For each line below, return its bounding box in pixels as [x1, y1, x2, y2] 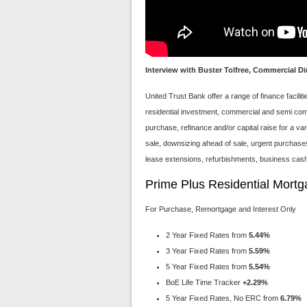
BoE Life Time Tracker [166, 278, 243, 286]
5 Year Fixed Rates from [166, 262, 249, 271]
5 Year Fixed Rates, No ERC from [166, 294, 280, 302]
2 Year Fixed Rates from [166, 231, 249, 239]
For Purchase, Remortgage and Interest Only [145, 205, 296, 213]
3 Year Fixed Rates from [166, 247, 249, 255]
